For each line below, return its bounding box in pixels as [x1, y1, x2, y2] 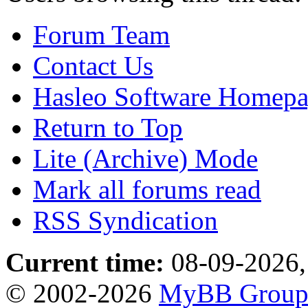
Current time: [5, 247, 164, 277]
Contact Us [33, 50, 153, 80]
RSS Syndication [33, 205, 218, 235]
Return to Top [33, 112, 183, 142]
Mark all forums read [33, 174, 261, 204]
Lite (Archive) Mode [33, 143, 258, 173]
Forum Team [33, 19, 170, 49]
